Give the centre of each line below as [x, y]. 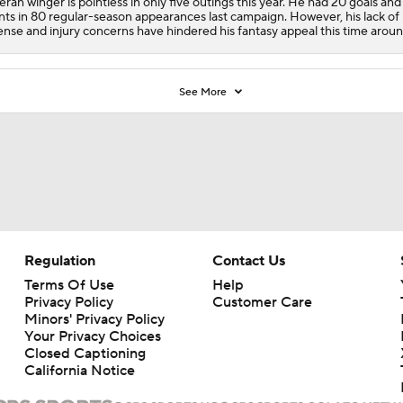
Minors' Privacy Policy [94, 319]
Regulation [59, 260]
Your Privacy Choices [92, 336]
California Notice [79, 370]
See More [205, 92]
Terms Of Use [69, 285]
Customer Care [262, 302]
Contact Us [248, 260]
